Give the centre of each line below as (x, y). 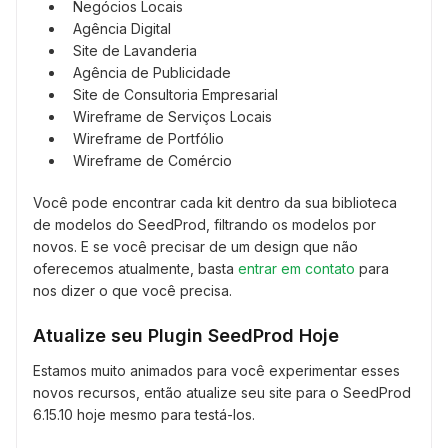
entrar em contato (296, 268)
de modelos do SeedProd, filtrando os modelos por (204, 224)
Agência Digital (122, 28)
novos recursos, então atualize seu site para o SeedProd (222, 392)
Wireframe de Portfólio (148, 138)
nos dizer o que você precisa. (132, 290)
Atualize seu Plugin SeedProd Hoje (186, 335)
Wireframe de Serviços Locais (172, 116)
